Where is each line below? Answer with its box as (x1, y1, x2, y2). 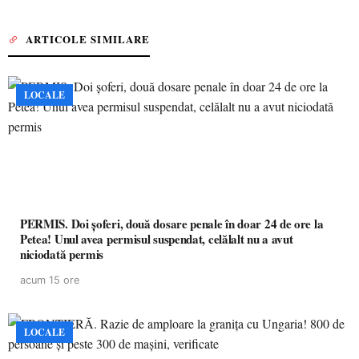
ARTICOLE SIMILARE (26, 31, 150, 46)
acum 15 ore (20, 274, 79, 286)
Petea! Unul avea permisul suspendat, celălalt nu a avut (20, 230, 293, 248)
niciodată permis (20, 245, 104, 263)
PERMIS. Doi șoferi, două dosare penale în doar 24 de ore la (20, 215, 324, 232)
